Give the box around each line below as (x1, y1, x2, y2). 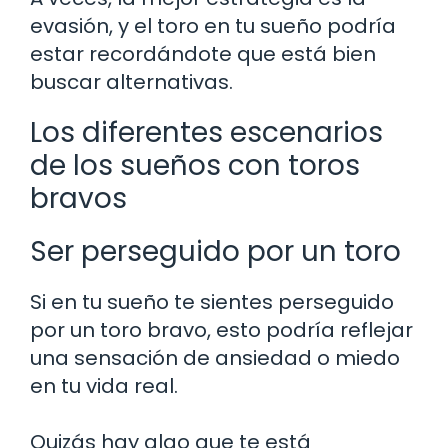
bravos (30, 178, 127, 218)
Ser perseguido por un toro (30, 231, 401, 271)
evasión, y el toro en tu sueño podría (30, 11, 396, 40)
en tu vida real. (30, 371, 178, 400)
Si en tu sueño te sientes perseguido (30, 287, 394, 316)
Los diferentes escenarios (30, 112, 383, 152)
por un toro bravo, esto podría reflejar (30, 315, 413, 344)
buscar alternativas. (30, 67, 233, 96)
